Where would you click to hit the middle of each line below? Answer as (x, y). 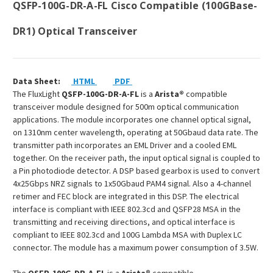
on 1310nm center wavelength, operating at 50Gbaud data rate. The (136, 133)
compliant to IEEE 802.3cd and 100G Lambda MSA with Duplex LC (127, 235)
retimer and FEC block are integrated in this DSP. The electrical (126, 197)
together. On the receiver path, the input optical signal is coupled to (136, 158)
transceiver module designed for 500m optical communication (126, 107)
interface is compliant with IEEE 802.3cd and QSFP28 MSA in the (127, 209)
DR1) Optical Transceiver (75, 31)
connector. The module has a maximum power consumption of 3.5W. (136, 248)
